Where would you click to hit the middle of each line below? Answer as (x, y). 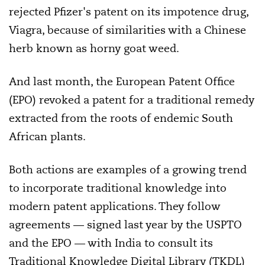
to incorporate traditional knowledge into (118, 188)
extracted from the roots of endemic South (121, 118)
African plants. (47, 136)
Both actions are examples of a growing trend (128, 169)
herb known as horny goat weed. (94, 48)
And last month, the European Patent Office (122, 81)
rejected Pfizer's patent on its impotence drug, (129, 12)
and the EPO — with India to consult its (111, 243)
